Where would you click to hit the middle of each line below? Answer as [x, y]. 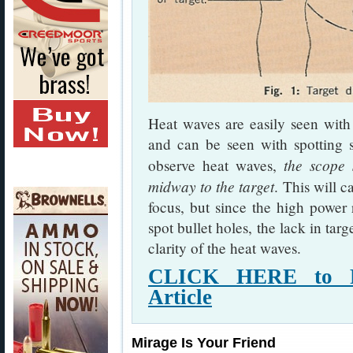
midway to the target [212, 186]
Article [180, 297]
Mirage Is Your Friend [204, 343]
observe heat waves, [216, 165]
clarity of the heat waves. [225, 248]
